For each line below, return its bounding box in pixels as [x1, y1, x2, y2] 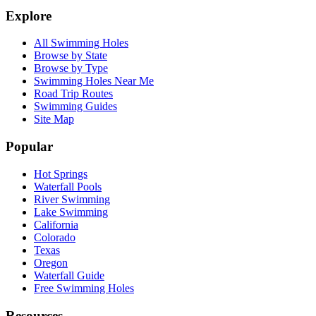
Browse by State [34, 49, 107, 62]
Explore [6, 8, 51, 23]
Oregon [34, 256, 68, 269]
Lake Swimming [34, 205, 108, 218]
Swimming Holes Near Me [34, 75, 154, 87]
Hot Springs [34, 167, 87, 180]
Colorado [34, 231, 75, 243]
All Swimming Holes [34, 37, 128, 49]
